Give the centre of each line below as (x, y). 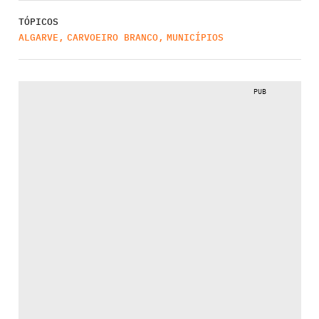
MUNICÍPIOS (195, 37)
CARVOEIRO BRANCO (112, 37)
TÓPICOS (38, 21)
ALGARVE (38, 37)
